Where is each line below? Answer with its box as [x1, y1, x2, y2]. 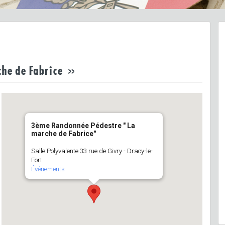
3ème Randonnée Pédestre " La [31, 122, 135, 130]
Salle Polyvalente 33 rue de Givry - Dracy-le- [31, 147, 153, 155]
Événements [31, 165, 65, 173]
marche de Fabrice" [31, 130, 96, 138]
